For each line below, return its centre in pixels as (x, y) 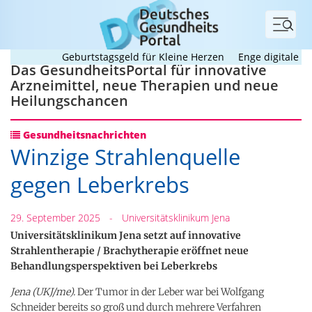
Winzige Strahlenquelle (125, 157)
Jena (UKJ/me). (44, 291)
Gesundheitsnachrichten (83, 135)
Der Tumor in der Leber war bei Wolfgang (171, 291)
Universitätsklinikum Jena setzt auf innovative (126, 235)
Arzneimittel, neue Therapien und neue (145, 85)
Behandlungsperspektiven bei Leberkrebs (114, 266)
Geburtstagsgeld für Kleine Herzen (124, 57)
